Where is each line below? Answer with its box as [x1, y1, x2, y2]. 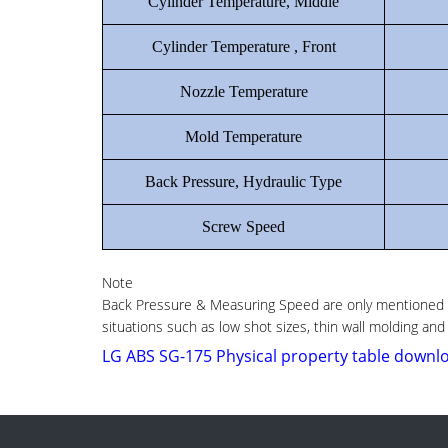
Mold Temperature [185, 128, 302, 145]
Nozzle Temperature [179, 83, 308, 100]
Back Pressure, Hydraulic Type [145, 173, 342, 190]
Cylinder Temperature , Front [151, 38, 336, 55]
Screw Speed [202, 218, 285, 235]
